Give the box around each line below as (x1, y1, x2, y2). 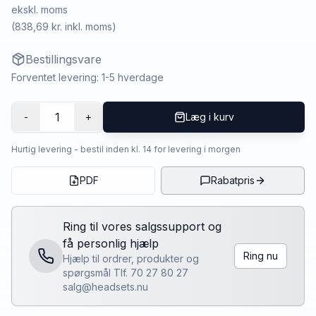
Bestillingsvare (25, 52, 102, 67)
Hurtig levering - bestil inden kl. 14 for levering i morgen (11, 144, 241, 155)
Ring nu (243, 250, 278, 262)
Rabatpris (211, 174, 255, 187)
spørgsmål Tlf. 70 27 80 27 (63, 267, 188, 279)
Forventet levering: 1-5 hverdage (11, 71, 164, 84)
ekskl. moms (11, 4, 68, 16)
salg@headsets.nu (63, 281, 148, 293)
